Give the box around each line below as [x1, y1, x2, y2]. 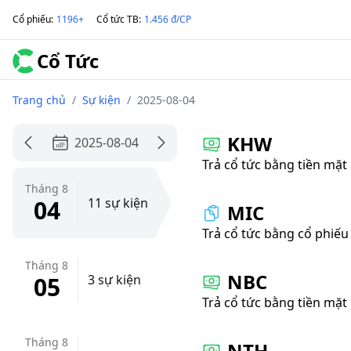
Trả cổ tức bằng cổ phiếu [202, 225, 349, 242]
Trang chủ [13, 92, 66, 107]
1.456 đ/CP [144, 13, 191, 26]
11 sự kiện [88, 194, 148, 212]
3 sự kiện [88, 271, 141, 288]
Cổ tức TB [96, 13, 139, 26]
